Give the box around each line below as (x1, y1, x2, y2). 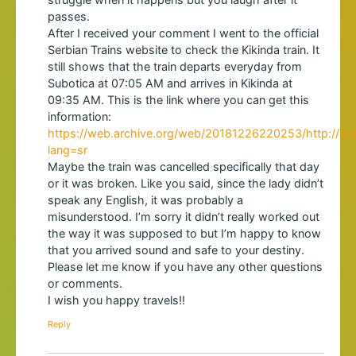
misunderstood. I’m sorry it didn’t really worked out (48, 210, 319, 224)
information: (48, 110, 111, 124)
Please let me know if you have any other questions (48, 260, 323, 274)
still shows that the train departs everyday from (48, 60, 302, 74)
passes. (48, 10, 90, 24)
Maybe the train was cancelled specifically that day (48, 160, 319, 174)
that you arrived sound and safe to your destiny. (48, 243, 304, 257)
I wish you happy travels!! (48, 293, 185, 308)
